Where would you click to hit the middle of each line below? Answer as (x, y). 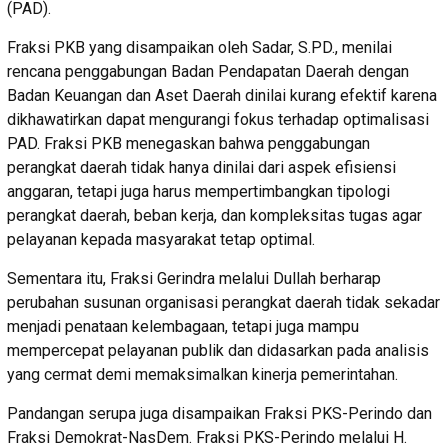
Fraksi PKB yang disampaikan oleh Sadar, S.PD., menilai (199, 47)
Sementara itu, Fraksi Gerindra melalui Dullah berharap (194, 278)
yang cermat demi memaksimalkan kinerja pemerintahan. (202, 374)
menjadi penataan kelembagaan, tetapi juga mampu (183, 326)
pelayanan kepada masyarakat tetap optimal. (161, 239)
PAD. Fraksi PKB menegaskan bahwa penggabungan (188, 143)
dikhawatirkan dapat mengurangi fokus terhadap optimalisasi (218, 119)
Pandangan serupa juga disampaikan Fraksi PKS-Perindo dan (219, 413)
